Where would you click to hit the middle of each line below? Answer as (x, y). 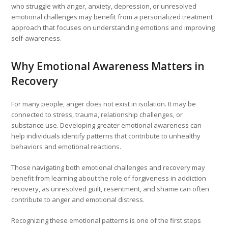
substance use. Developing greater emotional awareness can (107, 125)
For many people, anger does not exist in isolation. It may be (104, 104)
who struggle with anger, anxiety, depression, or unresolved (104, 6)
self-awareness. (37, 38)
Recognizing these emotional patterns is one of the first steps (106, 221)
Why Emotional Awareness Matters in (108, 66)
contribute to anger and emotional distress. (78, 200)
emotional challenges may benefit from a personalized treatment (112, 17)
